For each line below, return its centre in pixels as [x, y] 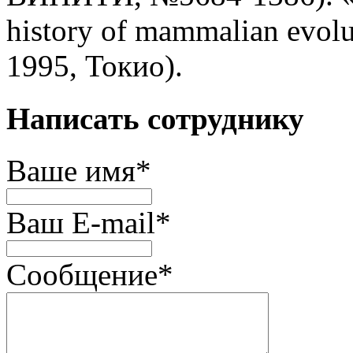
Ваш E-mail [81, 222]
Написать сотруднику [155, 118]
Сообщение [82, 274]
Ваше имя [71, 170]
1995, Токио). [95, 66]
